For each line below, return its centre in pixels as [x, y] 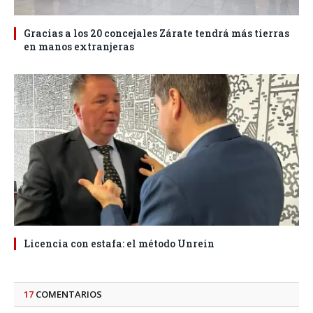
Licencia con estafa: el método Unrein [119, 243]
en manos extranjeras [79, 46]
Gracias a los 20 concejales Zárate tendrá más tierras [156, 33]
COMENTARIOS [68, 294]
